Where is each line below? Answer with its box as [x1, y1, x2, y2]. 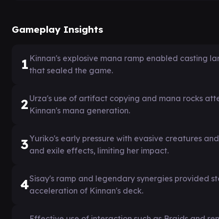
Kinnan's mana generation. [29, 105, 130, 115]
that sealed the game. [29, 65, 113, 75]
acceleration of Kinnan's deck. [29, 185, 143, 196]
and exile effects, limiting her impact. [29, 145, 169, 155]
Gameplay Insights [12, 23, 103, 35]
